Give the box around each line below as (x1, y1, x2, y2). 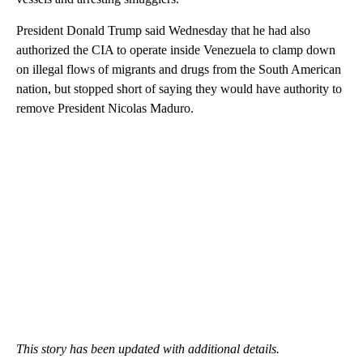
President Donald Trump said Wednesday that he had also (16, 23, 310, 37)
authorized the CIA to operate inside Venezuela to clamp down (16, 43, 335, 57)
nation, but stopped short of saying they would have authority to (16, 82, 342, 96)
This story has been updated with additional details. (16, 342, 280, 356)
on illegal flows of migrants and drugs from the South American (16, 62, 341, 76)
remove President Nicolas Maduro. (16, 101, 194, 115)
